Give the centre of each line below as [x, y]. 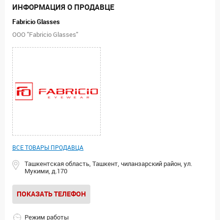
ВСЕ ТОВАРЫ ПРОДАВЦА [48, 148]
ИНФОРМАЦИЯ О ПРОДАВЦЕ [63, 7]
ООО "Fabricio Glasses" [45, 35]
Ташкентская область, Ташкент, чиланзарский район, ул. [108, 164]
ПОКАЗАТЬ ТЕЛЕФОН [51, 194]
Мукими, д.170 [46, 171]
